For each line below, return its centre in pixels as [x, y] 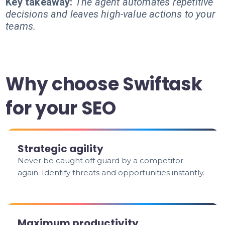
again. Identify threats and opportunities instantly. [111, 173]
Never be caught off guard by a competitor [101, 160]
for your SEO [61, 108]
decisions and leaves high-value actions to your [111, 14]
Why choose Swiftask [104, 84]
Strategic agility [61, 149]
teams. [21, 26]
